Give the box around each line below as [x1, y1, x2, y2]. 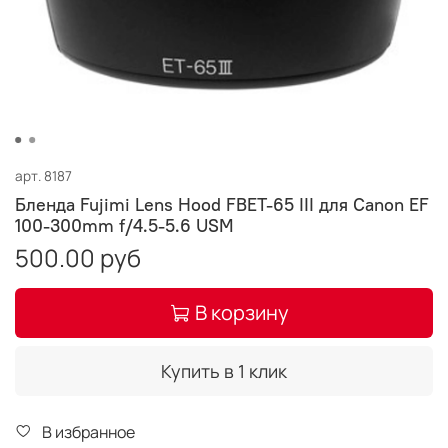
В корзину [194, 298, 289, 326]
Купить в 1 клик [161, 358, 287, 383]
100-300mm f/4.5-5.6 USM [15, 213, 234, 237]
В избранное [42, 420, 135, 443]
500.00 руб [15, 240, 141, 274]
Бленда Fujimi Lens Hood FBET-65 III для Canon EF [15, 192, 429, 216]
